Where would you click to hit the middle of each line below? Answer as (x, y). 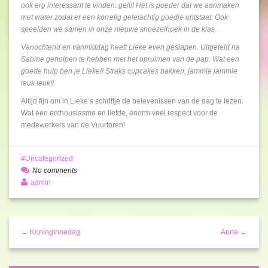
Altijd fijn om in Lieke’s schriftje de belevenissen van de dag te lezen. (132, 101)
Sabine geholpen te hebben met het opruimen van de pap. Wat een (130, 59)
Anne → (234, 232)
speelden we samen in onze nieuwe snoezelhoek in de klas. (119, 29)
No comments (55, 170)
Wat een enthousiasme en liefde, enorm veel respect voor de (119, 113)
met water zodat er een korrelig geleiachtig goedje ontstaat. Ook (124, 17)
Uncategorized (49, 159)
